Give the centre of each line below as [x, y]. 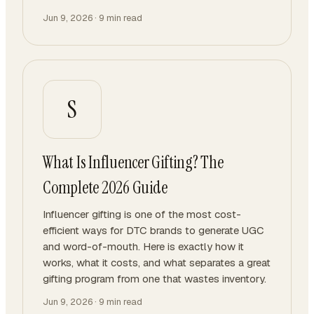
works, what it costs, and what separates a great [157, 262]
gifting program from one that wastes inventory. [155, 279]
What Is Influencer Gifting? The [133, 162]
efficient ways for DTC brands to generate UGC [153, 230]
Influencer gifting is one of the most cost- [142, 214]
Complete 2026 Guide [105, 187]
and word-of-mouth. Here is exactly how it [143, 246]
